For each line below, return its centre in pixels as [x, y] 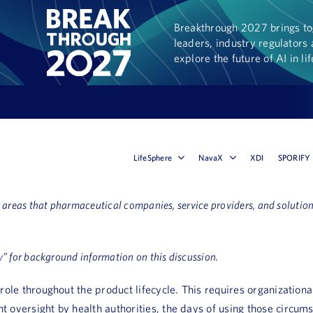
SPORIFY [294, 157]
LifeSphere [153, 157]
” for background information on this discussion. [110, 256]
